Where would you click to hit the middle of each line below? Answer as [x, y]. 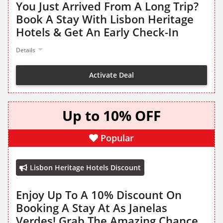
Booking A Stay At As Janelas [92, 208]
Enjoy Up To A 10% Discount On [99, 195]
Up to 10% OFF [111, 116]
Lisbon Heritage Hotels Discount [85, 168]
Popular [117, 138]
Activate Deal [111, 75]
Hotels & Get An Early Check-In [97, 32]
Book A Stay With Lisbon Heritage [105, 19]
